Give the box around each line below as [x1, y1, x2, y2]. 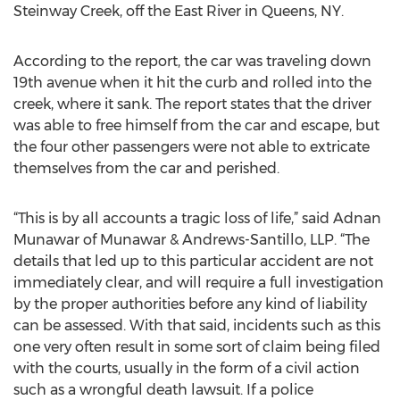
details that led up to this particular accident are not [13, 253, 373, 270]
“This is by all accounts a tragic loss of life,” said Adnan [13, 210, 381, 227]
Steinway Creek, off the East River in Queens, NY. [13, 3, 344, 20]
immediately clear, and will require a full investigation [13, 274, 384, 291]
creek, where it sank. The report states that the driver [13, 96, 371, 112]
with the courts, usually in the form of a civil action [13, 360, 360, 377]
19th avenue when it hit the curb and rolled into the [13, 74, 371, 91]
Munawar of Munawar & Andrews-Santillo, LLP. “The [13, 231, 370, 248]
